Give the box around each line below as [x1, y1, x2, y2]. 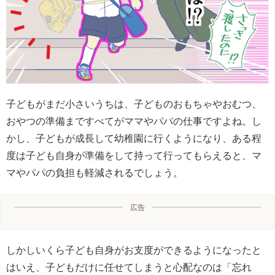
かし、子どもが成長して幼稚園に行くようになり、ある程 [6, 133, 261, 144]
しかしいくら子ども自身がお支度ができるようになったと [6, 245, 261, 255]
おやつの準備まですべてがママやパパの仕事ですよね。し [6, 116, 261, 126]
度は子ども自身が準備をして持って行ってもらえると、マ [6, 150, 261, 161]
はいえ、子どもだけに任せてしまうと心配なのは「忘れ [6, 262, 252, 273]
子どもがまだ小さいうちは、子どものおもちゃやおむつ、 [6, 99, 261, 109]
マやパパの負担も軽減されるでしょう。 [6, 168, 183, 178]
